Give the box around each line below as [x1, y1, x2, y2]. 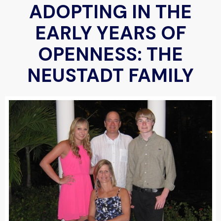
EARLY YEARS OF [35, 21, 186, 46]
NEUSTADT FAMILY [27, 63, 194, 88]
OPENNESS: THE [38, 42, 183, 67]
